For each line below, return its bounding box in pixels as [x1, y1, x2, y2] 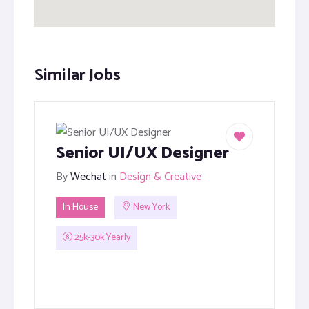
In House [63, 199, 98, 216]
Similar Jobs [34, 62, 121, 89]
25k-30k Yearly [72, 230, 130, 246]
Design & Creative [119, 168, 201, 186]
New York [131, 199, 170, 216]
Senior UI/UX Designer [56, 140, 229, 167]
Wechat [70, 168, 106, 186]
